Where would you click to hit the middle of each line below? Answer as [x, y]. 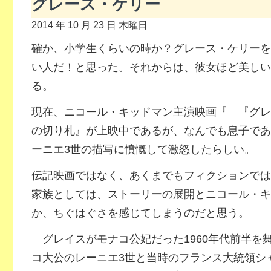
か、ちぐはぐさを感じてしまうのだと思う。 [140, 213]
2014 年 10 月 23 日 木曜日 [89, 25]
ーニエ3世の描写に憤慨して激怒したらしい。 [143, 149]
